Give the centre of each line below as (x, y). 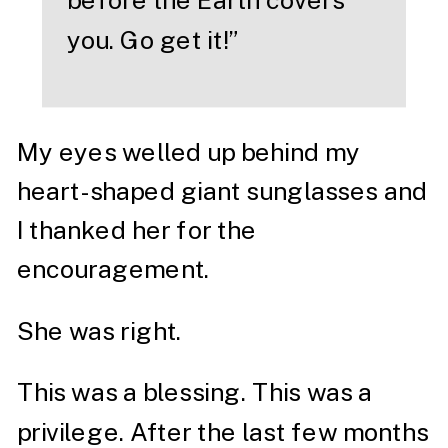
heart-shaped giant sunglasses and (222, 191)
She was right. (102, 331)
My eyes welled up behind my (188, 151)
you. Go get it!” (155, 39)
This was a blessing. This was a (194, 392)
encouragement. (116, 269)
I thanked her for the (136, 230)
